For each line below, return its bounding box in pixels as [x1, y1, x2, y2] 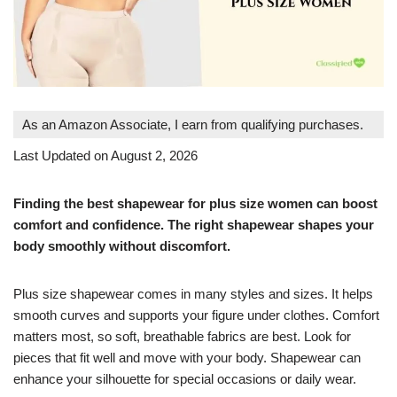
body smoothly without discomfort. [13, 237, 230, 253]
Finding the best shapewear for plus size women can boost [13, 195, 378, 211]
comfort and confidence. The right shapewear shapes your [13, 216, 374, 232]
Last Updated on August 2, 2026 [13, 147, 198, 163]
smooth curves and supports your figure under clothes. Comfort [13, 307, 379, 323]
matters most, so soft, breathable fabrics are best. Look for [13, 328, 351, 344]
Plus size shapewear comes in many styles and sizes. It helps [13, 285, 373, 301]
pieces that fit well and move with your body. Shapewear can [13, 349, 361, 365]
